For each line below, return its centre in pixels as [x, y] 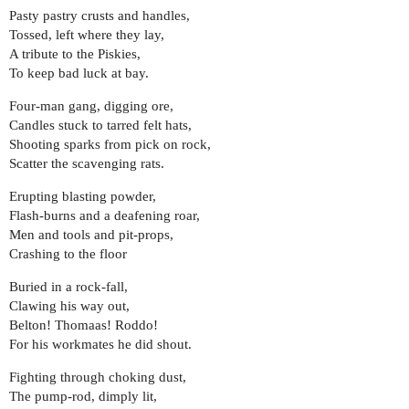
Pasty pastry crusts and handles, [100, 16]
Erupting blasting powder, [83, 197]
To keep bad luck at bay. [79, 73]
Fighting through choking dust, [98, 378]
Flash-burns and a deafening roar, [105, 216]
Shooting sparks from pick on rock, [110, 145]
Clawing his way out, [69, 306]
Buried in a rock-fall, [68, 287]
